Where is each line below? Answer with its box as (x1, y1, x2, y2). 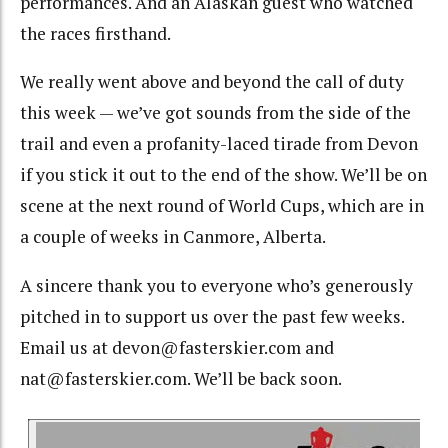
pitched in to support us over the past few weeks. (20, 304, 404, 328)
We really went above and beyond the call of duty (20, 70, 404, 94)
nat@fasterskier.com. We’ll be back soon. (20, 366, 342, 390)
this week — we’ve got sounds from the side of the (20, 101, 411, 125)
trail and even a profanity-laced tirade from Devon (20, 132, 418, 156)
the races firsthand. (20, 21, 171, 45)
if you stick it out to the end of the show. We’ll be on (20, 163, 427, 187)
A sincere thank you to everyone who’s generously (20, 273, 413, 297)
